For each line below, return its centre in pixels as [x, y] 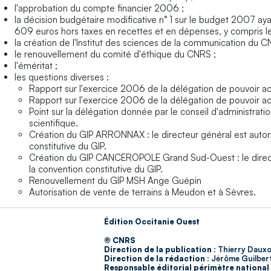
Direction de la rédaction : [157, 258]
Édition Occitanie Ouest [152, 221]
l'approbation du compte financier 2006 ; [99, 8]
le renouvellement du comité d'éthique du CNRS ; [115, 54]
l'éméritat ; [36, 65]
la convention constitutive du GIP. [96, 169]
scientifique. [54, 123]
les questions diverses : [62, 77]
